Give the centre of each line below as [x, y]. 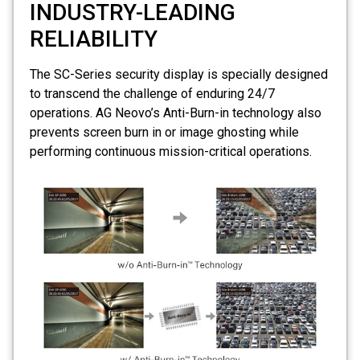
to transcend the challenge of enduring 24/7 [152, 94]
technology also [275, 113]
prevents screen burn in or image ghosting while [164, 133]
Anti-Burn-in [196, 113]
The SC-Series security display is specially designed [179, 75]
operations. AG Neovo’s [96, 113]
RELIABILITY [94, 39]
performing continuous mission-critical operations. [171, 152]
